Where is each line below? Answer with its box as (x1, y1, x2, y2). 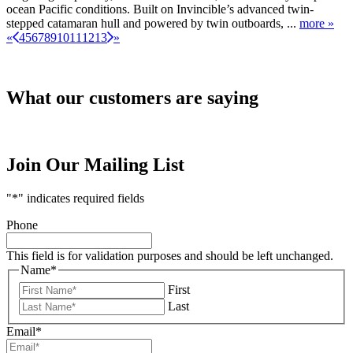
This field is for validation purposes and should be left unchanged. (6, 249, 333, 263)
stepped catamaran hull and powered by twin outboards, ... (6, 17, 299, 31)
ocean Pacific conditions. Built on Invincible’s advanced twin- (6, 2, 314, 17)
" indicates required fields (18, 191, 144, 206)
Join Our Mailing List (6, 154, 184, 176)
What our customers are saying (6, 87, 258, 109)
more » (299, 17, 334, 31)
